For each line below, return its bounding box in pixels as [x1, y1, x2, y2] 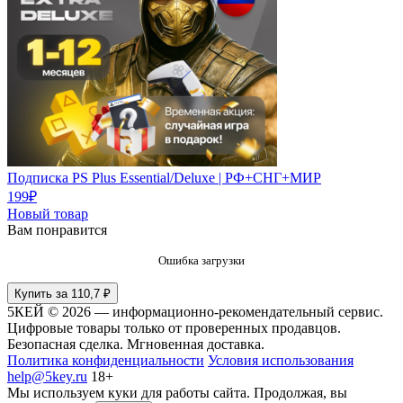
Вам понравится [7, 222, 107, 238]
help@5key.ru [7, 369, 87, 385]
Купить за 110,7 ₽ [14, 287, 111, 301]
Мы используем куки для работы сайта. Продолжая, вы [7, 385, 347, 401]
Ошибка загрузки [158, 254, 245, 268]
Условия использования [208, 353, 354, 369]
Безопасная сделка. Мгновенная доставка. [7, 336, 264, 353]
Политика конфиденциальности [7, 353, 204, 369]
